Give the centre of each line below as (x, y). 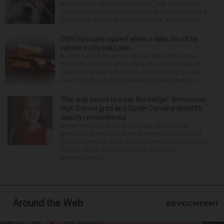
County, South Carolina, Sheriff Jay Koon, (118, 150)
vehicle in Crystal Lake (94, 48)
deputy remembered (93, 118)
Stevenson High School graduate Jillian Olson (124, 126)
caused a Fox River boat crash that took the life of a (133, 12)
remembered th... (84, 158)
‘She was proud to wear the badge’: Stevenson (133, 100)
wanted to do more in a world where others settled (131, 134)
